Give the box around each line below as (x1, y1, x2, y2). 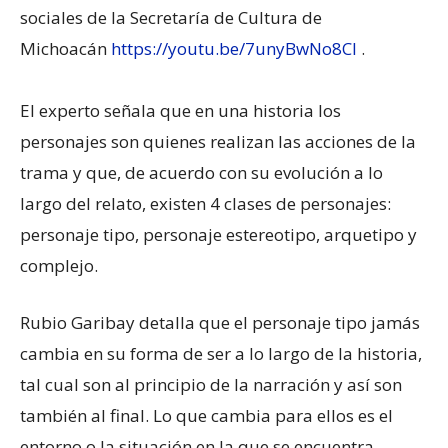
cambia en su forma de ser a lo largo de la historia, (20, 341, 422, 365)
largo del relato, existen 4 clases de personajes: (20, 191, 391, 215)
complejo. (20, 253, 98, 277)
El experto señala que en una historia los (20, 98, 341, 122)
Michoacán (20, 36, 111, 60)
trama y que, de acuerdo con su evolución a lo (20, 160, 383, 184)
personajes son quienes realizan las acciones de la (20, 129, 416, 153)
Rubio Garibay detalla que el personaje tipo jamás (20, 310, 420, 334)
